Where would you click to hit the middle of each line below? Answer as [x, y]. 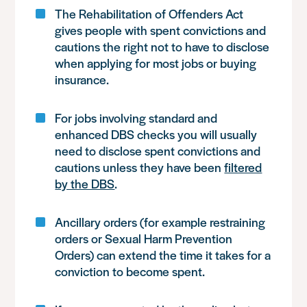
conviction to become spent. [130, 271]
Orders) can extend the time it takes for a [163, 255]
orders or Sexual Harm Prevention [144, 238]
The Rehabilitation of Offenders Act [149, 13]
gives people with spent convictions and [161, 30]
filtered [243, 167]
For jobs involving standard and [136, 118]
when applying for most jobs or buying [156, 63]
